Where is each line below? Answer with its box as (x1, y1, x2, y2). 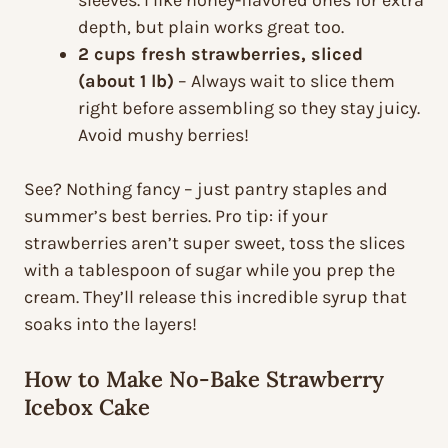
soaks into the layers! (24, 313, 197, 336)
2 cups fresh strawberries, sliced (78, 43, 363, 66)
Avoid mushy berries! (78, 124, 249, 147)
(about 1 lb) (78, 70, 174, 93)
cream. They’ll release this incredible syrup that (24, 286, 407, 309)
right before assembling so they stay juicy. (78, 97, 420, 120)
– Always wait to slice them (174, 70, 395, 93)
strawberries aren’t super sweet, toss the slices (24, 232, 405, 255)
